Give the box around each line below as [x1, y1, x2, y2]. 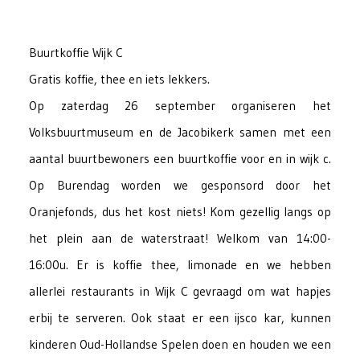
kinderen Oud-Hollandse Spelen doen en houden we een [29, 337, 331, 353]
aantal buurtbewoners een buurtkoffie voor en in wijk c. [29, 151, 331, 167]
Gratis [29, 72, 62, 88]
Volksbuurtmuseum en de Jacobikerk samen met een [29, 125, 331, 141]
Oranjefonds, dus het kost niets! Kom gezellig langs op [29, 204, 331, 220]
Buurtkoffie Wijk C [29, 45, 124, 61]
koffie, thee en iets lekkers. [61, 72, 211, 88]
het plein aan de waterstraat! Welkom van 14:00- [29, 231, 331, 247]
